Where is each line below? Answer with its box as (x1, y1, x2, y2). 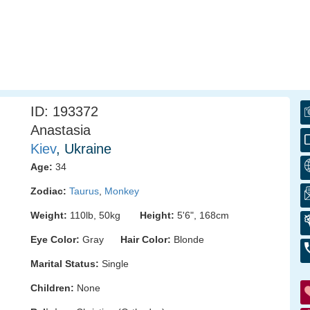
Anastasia (30, 122, 91, 138)
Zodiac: (30, 185, 66, 197)
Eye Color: (30, 234, 80, 245)
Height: (140, 210, 174, 221)
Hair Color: (120, 234, 171, 245)
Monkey (104, 185, 139, 197)
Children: (30, 282, 74, 293)
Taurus (69, 185, 99, 197)
